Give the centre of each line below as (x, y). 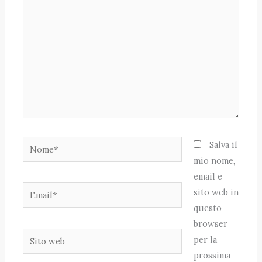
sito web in (216, 192)
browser (210, 223)
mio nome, (214, 160)
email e (208, 176)
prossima (212, 255)
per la (205, 239)
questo (207, 208)
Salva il (223, 144)
